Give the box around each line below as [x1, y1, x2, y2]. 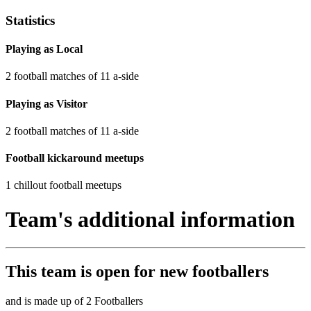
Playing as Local [6, 43, 83, 56]
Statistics [6, 12, 55, 28]
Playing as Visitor [6, 97, 87, 110]
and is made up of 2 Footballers [6, 295, 143, 308]
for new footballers [130, 262, 269, 281]
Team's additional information [6, 206, 295, 232]
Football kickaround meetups [6, 152, 144, 165]
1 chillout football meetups [6, 179, 121, 192]
